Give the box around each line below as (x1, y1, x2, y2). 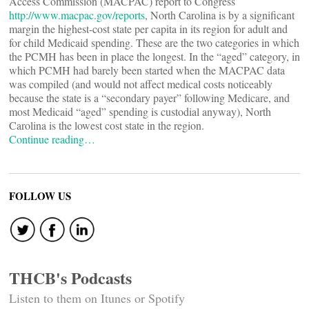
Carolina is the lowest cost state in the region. (9, 118, 204, 132)
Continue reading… (9, 132, 95, 146)
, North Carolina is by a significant (145, 8, 295, 22)
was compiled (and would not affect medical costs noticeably (9, 77, 272, 91)
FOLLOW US (9, 188, 71, 203)
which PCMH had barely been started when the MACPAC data (9, 63, 285, 77)
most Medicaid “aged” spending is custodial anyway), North (9, 104, 271, 119)
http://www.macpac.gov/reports (9, 8, 145, 22)
